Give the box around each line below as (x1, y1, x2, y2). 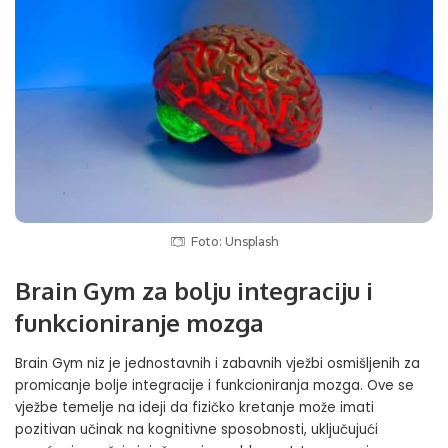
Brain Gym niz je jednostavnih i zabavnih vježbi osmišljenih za (15, 354, 420, 374)
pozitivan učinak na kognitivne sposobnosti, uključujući (15, 420, 378, 440)
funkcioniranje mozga (15, 306, 264, 338)
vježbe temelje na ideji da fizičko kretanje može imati (15, 398, 374, 418)
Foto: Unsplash (190, 233, 279, 249)
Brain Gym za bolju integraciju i (15, 274, 373, 306)
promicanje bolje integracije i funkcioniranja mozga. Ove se (15, 376, 414, 396)
